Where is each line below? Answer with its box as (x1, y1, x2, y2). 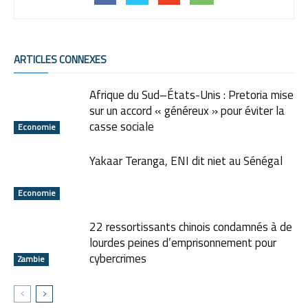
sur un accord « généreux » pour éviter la (89, 101, 285, 120)
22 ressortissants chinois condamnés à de (89, 217, 292, 236)
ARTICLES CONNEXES (14, 51, 107, 67)
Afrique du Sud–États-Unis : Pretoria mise (89, 85, 294, 104)
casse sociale (89, 117, 154, 135)
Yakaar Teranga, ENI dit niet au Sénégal (89, 151, 283, 170)
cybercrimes (89, 249, 146, 267)
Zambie (18, 252, 45, 266)
